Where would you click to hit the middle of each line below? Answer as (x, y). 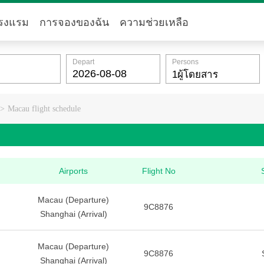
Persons (185, 62)
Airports (73, 171)
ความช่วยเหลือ (154, 22)
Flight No (159, 171)
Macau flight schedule (44, 109)
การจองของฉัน (74, 22)
